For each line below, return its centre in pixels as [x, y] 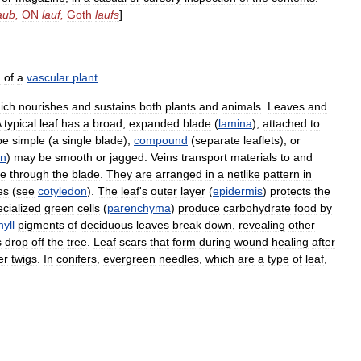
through [29, 174]
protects [290, 191]
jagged [127, 157]
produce [199, 208]
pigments [41, 225]
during [215, 242]
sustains [115, 106]
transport [204, 157]
